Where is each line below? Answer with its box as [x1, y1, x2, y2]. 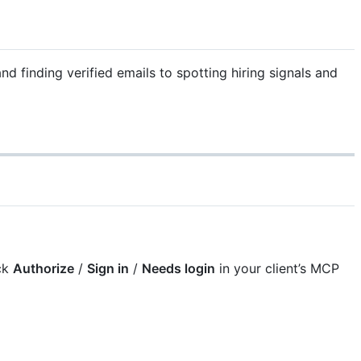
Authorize [12, 259, 74, 276]
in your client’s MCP [214, 259, 343, 276]
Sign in [86, 259, 129, 276]
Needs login [141, 259, 215, 276]
